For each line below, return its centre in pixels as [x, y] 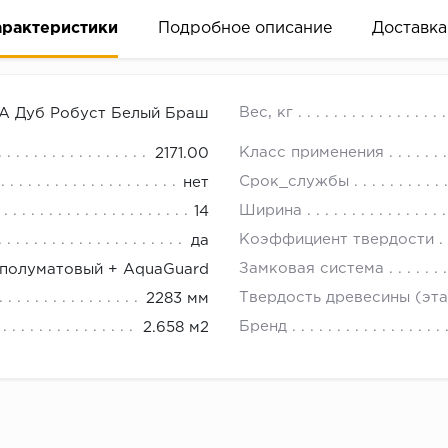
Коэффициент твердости [339, 240]
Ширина [270, 211]
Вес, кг [266, 113]
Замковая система [311, 269]
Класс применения [311, 153]
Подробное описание [245, 29]
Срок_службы [294, 182]
